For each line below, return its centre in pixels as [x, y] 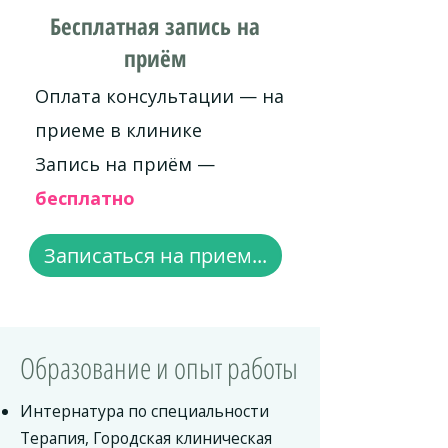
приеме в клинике [118, 130]
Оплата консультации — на [159, 96]
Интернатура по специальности [144, 411]
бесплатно [85, 198]
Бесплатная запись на [155, 26]
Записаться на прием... [155, 255]
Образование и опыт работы [159, 367]
